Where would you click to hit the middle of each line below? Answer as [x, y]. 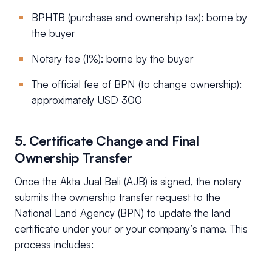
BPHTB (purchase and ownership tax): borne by [139, 17]
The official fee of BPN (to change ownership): [137, 84]
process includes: [54, 244]
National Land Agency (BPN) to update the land [123, 212]
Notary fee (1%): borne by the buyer [112, 58]
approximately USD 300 [87, 100]
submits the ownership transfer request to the [117, 197]
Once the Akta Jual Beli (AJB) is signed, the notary [128, 181]
